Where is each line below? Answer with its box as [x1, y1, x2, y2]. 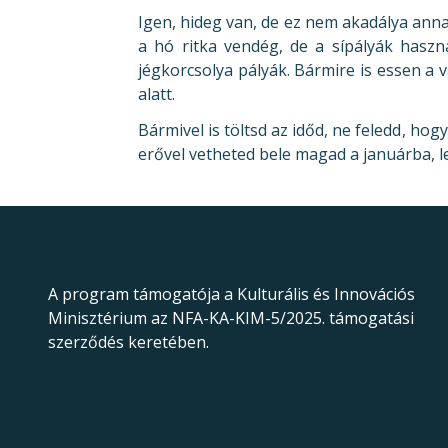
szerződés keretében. [48, 331, 209, 353]
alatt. [138, 83, 175, 105]
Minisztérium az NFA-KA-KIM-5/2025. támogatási [48, 307, 414, 329]
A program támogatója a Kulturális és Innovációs [48, 283, 415, 305]
